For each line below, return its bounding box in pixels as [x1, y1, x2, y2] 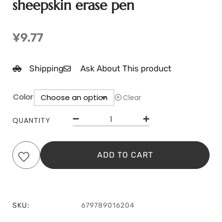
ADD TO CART [97, 150, 153, 160]
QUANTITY [12, 115, 51, 125]
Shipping [29, 63, 63, 73]
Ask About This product [80, 63, 171, 73]
